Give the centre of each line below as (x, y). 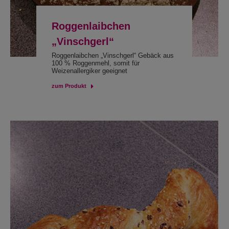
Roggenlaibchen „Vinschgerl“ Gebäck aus (112, 55)
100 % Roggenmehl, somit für (95, 63)
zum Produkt (69, 86)
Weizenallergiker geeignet (89, 71)
